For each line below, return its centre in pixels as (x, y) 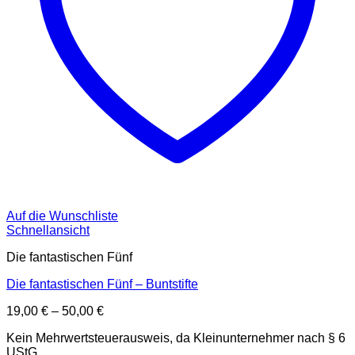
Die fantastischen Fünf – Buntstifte (102, 284)
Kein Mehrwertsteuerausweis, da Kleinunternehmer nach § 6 (176, 338)
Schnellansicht (48, 231)
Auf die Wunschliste (62, 216)
